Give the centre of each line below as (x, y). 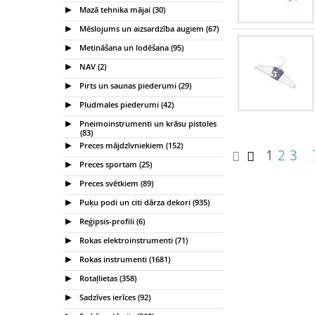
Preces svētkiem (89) (115, 183)
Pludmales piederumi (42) (126, 104)
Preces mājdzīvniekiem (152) (130, 145)
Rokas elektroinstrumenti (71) (133, 240)
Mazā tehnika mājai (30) (121, 9)
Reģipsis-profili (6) (111, 221)
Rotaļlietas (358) (107, 278)
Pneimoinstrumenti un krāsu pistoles (147, 123)
